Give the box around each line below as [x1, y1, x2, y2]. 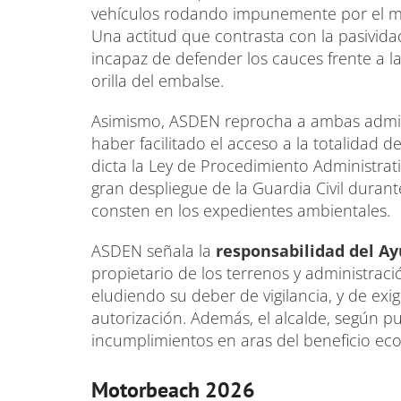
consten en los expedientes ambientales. [91, 200, 390, 222]
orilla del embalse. [91, 70, 224, 92]
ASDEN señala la [91, 240, 216, 262]
